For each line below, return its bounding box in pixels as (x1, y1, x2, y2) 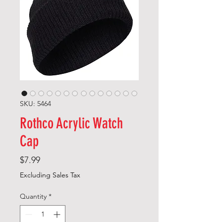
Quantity (20, 192, 47, 201)
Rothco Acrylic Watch (20, 114, 123, 133)
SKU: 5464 (20, 99, 51, 109)
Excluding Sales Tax (20, 170, 80, 180)
